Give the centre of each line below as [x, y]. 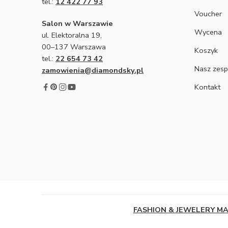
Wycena [208, 32]
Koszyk [206, 50]
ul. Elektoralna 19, [72, 35]
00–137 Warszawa [74, 47]
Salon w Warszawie [77, 23]
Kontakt [207, 87]
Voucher [208, 14]
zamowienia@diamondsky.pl [93, 70]
